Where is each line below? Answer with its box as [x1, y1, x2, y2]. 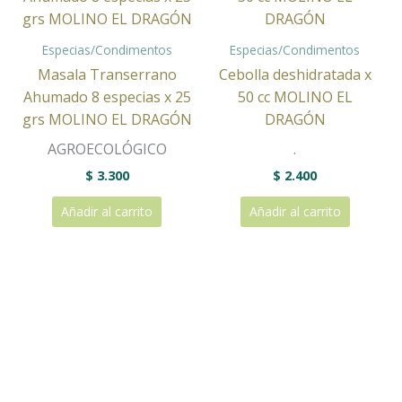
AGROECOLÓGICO [47, 139, 167, 160]
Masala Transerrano [37, 65, 177, 85]
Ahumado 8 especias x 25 [22, 87, 191, 108]
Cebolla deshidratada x [218, 65, 371, 85]
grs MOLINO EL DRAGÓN [22, 109, 192, 130]
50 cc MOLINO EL [237, 87, 353, 108]
